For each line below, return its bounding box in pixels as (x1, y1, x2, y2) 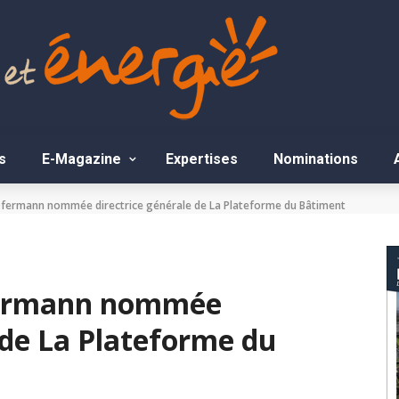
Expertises (166, 151, 238, 167)
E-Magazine (42, 151, 121, 167)
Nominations (273, 151, 358, 167)
